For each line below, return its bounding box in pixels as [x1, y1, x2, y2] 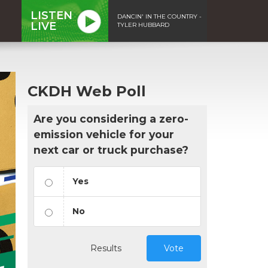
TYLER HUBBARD [117, 20, 169, 29]
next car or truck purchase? [33, 143, 188, 156]
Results [90, 242, 121, 254]
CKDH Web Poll [28, 82, 146, 100]
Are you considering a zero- [33, 112, 188, 125]
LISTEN [31, 8, 72, 22]
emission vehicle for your [33, 127, 174, 141]
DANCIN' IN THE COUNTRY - [117, 12, 202, 20]
